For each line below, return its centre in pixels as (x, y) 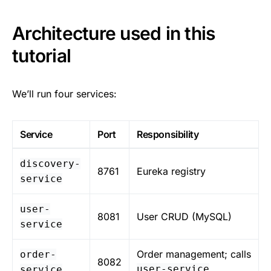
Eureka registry (171, 171)
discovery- (50, 163)
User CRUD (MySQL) (184, 216)
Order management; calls (194, 254)
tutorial (41, 55)
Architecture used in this (114, 33)
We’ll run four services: (64, 93)
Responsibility (168, 134)
